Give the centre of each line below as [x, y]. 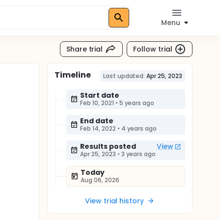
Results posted [108, 146]
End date [97, 121]
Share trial [84, 49]
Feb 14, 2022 [98, 128]
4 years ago [139, 128]
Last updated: [124, 76]
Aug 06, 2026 [100, 180]
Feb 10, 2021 [97, 103]
